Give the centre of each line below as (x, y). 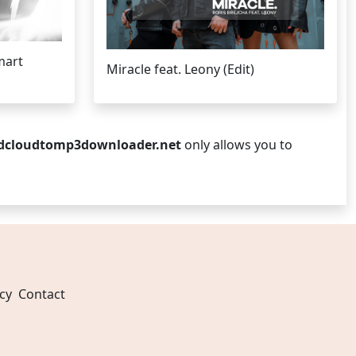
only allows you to (237, 145)
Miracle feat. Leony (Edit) (180, 69)
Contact (41, 294)
